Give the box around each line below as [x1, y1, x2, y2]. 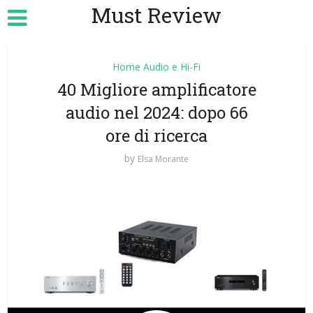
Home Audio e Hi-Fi [112, 60, 201, 73]
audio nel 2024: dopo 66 [65, 101, 248, 124]
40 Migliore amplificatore [57, 78, 256, 101]
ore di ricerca [105, 124, 208, 147]
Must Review [92, 1, 221, 29]
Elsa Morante [138, 153, 189, 165]
